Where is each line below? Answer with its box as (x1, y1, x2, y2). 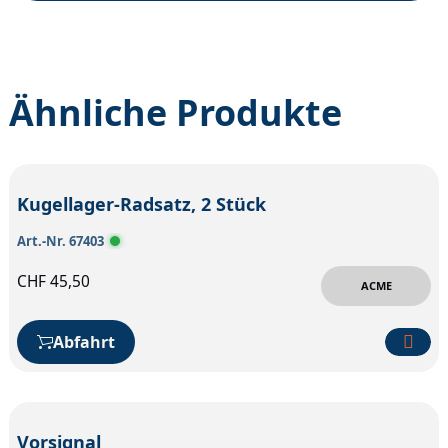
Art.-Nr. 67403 (17, 231, 104, 250)
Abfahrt (53, 330, 115, 353)
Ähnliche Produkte (9, 87, 342, 137)
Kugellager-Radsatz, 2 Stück (17, 191, 266, 216)
